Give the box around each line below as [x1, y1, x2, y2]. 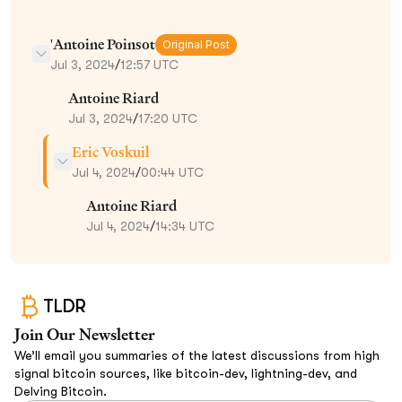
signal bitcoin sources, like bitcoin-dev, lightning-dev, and [14, 365, 357, 380]
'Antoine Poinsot [50, 34, 155, 54]
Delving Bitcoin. [14, 383, 107, 398]
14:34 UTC [155, 218, 214, 233]
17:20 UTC [138, 110, 197, 126]
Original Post [162, 37, 230, 51]
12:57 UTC [120, 57, 179, 72]
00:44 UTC [141, 164, 204, 179]
